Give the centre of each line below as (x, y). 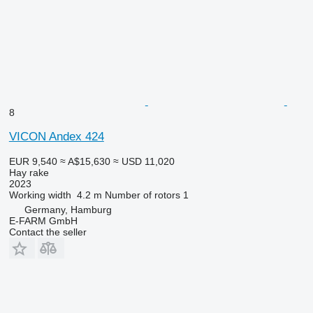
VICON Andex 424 (56, 136)
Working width (40, 195)
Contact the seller (48, 232)
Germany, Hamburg (68, 209)
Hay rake (29, 172)
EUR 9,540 (33, 161)
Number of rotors (142, 195)
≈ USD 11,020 (144, 161)
